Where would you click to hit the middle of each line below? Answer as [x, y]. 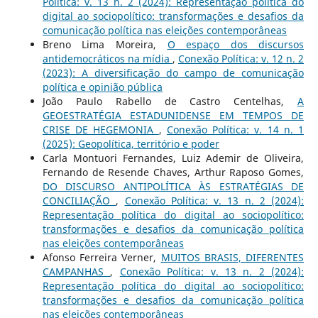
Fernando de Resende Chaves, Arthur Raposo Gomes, [173, 172]
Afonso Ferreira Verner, [102, 257]
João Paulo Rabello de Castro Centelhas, [170, 101]
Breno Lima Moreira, [105, 44]
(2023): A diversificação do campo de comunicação [173, 72]
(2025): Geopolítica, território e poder [131, 143]
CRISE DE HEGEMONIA [100, 129]
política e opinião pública [102, 87]
